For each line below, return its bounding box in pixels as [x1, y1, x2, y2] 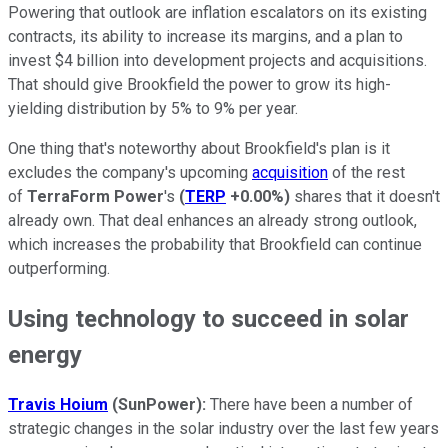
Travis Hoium [8, 395, 108, 415]
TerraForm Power [27, 187, 164, 207]
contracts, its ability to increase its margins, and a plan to [8, 27, 403, 47]
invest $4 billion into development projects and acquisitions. [8, 51, 427, 71]
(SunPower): [108, 395, 210, 415]
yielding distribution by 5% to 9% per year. [8, 99, 298, 119]
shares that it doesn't [290, 187, 440, 207]
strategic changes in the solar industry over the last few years [8, 419, 439, 439]
